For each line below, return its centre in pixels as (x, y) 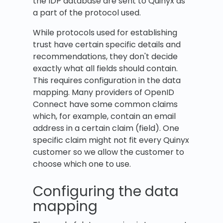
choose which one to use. (82, 164)
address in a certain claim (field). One (106, 128)
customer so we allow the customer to (109, 152)
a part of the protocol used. (87, 13)
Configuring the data (106, 192)
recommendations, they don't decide (105, 57)
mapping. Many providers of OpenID (104, 93)
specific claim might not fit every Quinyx (111, 140)
